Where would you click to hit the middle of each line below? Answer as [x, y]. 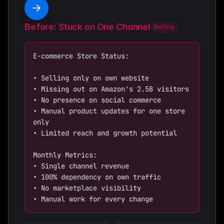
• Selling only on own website [91, 78]
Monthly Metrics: [65, 155]
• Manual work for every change [93, 199]
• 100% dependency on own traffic [97, 177]
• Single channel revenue [81, 166]
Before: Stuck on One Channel [87, 26]
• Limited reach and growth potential [105, 133]
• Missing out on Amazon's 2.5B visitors [111, 89]
